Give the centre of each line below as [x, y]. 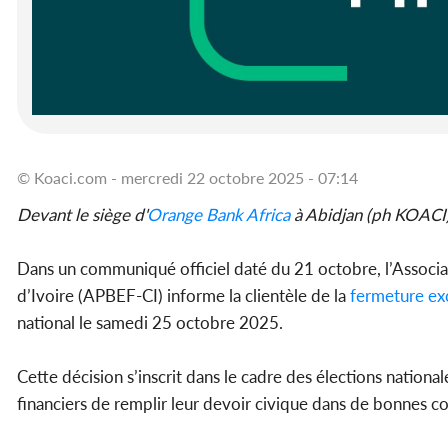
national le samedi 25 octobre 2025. [150, 323]
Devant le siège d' [82, 215]
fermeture [385, 296]
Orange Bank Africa [218, 215]
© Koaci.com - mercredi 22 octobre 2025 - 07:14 [187, 178]
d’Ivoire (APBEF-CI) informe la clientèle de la [181, 296]
